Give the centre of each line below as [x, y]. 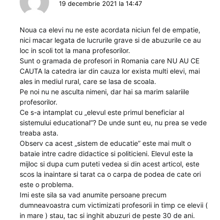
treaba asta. [39, 133]
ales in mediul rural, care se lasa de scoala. [88, 81]
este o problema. [47, 184]
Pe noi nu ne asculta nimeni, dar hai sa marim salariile [104, 91]
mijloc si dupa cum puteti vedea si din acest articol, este [110, 164]
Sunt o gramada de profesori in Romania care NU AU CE [110, 60]
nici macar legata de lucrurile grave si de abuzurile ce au [110, 40]
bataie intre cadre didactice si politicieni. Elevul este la [106, 153]
